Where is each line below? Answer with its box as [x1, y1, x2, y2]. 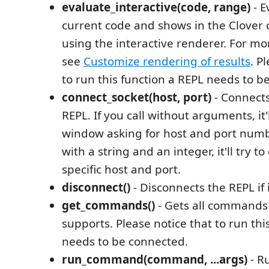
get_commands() [62, 197, 155, 213]
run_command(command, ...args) [62, 251, 247, 267]
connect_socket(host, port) [62, 89, 211, 105]
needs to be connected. [62, 233, 188, 249]
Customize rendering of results [83, 53, 250, 69]
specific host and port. [62, 161, 181, 177]
